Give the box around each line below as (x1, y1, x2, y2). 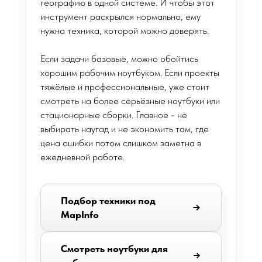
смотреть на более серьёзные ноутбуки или (40, 95, 220, 106)
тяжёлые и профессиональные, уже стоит (40, 81, 209, 92)
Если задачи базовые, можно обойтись (40, 53, 198, 64)
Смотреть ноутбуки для (61, 243, 168, 254)
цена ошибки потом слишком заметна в (40, 137, 201, 149)
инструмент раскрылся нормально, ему (40, 11, 201, 22)
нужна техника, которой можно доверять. (40, 25, 209, 36)
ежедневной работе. (40, 151, 125, 163)
